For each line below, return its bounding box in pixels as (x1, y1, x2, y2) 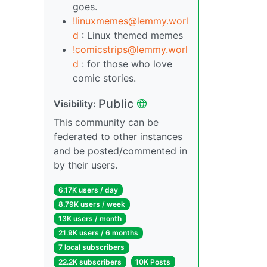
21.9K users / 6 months (58, 228, 138, 238)
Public (98, 96, 133, 111)
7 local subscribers (58, 243, 125, 252)
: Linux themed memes (79, 29, 183, 41)
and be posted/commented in (54, 144, 187, 157)
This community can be (54, 116, 159, 128)
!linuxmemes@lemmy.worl (73, 14, 188, 27)
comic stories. (73, 72, 136, 84)
